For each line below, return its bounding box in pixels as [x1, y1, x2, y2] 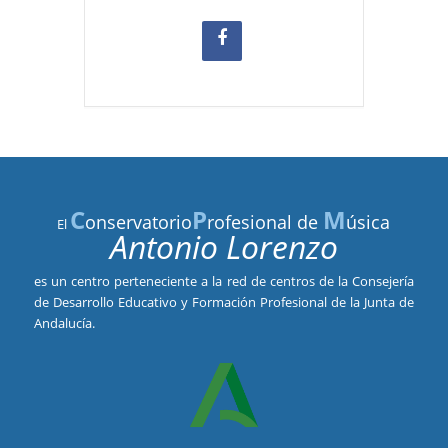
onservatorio [85, 209, 193, 234]
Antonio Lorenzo [109, 224, 338, 268]
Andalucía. [33, 313, 95, 332]
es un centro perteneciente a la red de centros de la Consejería [33, 271, 415, 290]
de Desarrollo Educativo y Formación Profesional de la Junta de [33, 292, 415, 311]
